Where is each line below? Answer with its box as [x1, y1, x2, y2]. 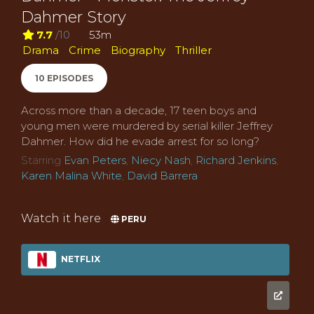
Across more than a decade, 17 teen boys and [21, 104, 257, 117]
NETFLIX [59, 253, 100, 264]
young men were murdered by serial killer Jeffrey [21, 119, 273, 132]
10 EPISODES [35, 73, 93, 83]
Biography [111, 43, 165, 57]
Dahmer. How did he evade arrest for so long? [21, 135, 259, 148]
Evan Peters [64, 153, 126, 167]
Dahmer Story [21, 8, 126, 26]
